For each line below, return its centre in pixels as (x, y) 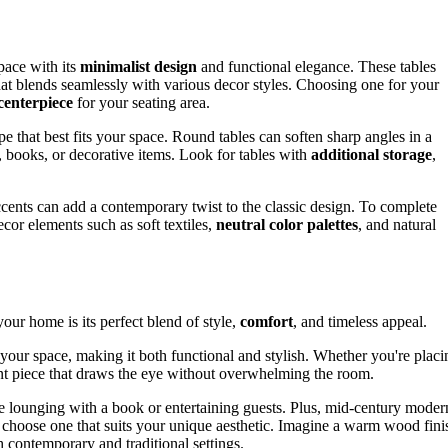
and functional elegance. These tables (316, 67)
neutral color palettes (287, 225)
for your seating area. (141, 103)
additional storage (371, 155)
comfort (266, 321)
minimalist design (138, 67)
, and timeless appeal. (360, 321)
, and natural (397, 225)
